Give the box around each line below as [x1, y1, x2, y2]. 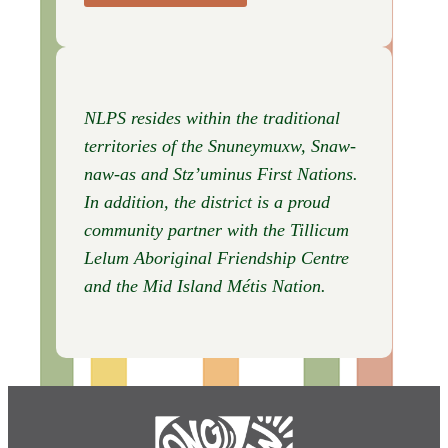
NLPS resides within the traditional [84, 108, 340, 129]
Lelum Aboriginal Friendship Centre [84, 248, 349, 269]
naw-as [84, 164, 136, 185]
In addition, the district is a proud [84, 192, 330, 213]
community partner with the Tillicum [84, 220, 349, 241]
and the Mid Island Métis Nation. [84, 276, 326, 297]
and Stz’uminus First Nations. [141, 164, 358, 185]
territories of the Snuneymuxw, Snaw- [84, 136, 356, 157]
